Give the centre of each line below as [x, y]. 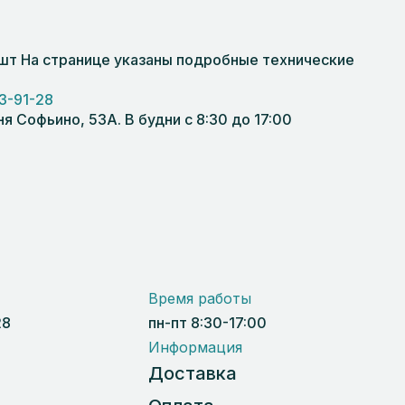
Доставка [193, 373]
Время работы [200, 298]
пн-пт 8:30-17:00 [208, 322]
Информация [196, 347]
